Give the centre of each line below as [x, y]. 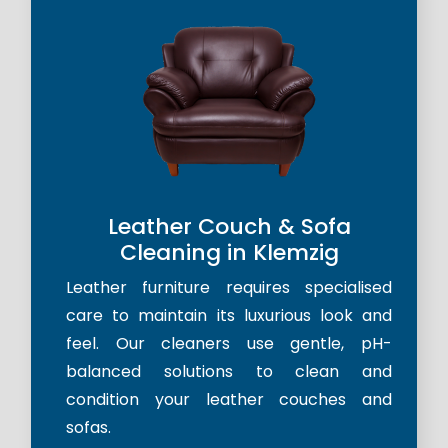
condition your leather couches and [229, 400]
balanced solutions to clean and [229, 372]
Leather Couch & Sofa [229, 227]
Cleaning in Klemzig [229, 253]
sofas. [88, 428]
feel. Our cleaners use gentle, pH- [229, 344]
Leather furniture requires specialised [229, 288]
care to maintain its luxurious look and [229, 316]
